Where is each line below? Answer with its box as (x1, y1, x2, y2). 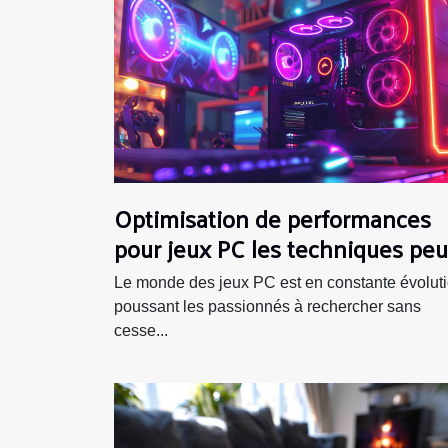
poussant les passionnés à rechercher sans (114, 297, 421, 315)
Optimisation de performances (114, 195, 431, 240)
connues (114, 255, 203, 300)
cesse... (114, 321, 168, 339)
